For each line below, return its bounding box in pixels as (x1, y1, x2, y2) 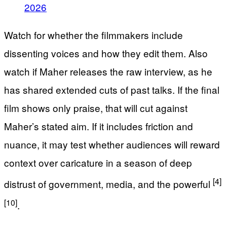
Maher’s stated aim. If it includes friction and (4, 119, 193, 133)
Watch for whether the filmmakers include (4, 27, 183, 42)
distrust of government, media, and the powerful (4, 176, 213, 191)
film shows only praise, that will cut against (4, 100, 187, 115)
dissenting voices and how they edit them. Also (4, 46, 208, 60)
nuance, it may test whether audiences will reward (4, 137, 220, 151)
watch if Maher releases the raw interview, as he (4, 64, 212, 78)
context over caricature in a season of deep (4, 155, 192, 169)
